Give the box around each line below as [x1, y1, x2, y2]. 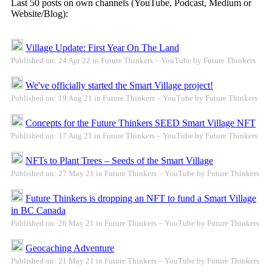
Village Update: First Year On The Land [25, 42, 179, 53]
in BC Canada [11, 205, 66, 216]
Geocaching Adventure [25, 243, 114, 254]
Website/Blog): [11, 8, 68, 19]
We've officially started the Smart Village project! [25, 80, 213, 91]
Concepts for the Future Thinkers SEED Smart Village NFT [25, 118, 256, 129]
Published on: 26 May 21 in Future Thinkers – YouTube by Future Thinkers [11, 219, 259, 228]
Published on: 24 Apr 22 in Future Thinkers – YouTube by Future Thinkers [11, 56, 256, 66]
